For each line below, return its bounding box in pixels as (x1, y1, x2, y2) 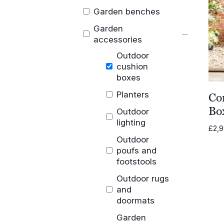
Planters (116, 89, 149, 99)
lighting (116, 117, 145, 127)
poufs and (116, 145, 156, 155)
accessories (93, 34, 142, 44)
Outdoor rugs (116, 173, 169, 183)
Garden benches (93, 6, 160, 16)
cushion (116, 61, 148, 71)
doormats (116, 195, 154, 205)
